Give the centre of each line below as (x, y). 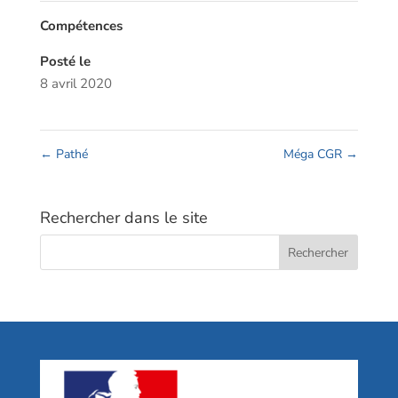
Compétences (81, 26)
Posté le (65, 62)
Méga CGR (315, 155)
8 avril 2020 (76, 84)
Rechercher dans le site (123, 218)
